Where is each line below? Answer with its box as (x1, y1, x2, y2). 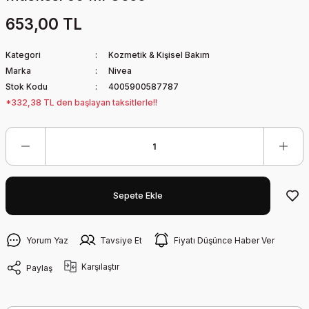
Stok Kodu (6, 81, 48, 92)
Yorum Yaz (26, 235, 68, 246)
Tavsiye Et (100, 235, 142, 246)
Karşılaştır (81, 261, 119, 272)
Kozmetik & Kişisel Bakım (108, 50, 210, 60)
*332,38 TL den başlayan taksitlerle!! (6, 97, 157, 108)
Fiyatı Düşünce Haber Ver (174, 235, 275, 246)
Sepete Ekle (113, 190, 163, 201)
